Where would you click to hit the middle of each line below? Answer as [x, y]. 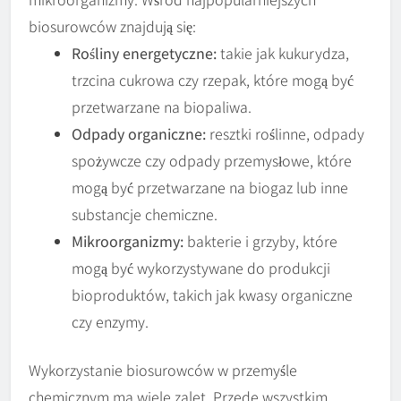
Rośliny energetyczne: [144, 53]
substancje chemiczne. [145, 214]
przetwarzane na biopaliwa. [162, 107]
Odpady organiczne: [139, 134]
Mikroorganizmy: [128, 241]
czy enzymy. [110, 322]
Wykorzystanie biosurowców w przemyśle [163, 370]
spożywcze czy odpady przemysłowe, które [212, 161]
